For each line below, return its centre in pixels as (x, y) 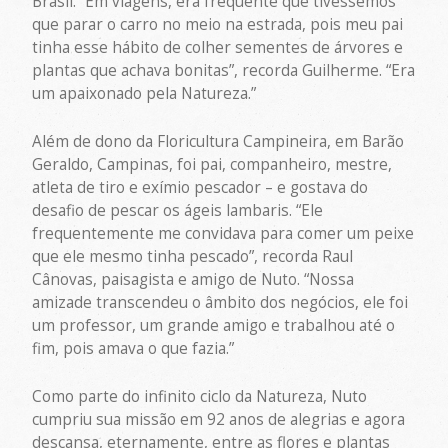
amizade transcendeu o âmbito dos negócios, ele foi (220, 302)
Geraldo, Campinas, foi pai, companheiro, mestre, (212, 164)
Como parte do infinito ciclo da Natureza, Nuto (200, 396)
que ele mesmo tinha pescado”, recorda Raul (193, 256)
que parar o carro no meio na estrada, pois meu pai (218, 25)
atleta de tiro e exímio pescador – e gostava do (200, 187)
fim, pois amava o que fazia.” (133, 348)
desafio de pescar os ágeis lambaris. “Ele (178, 210)
